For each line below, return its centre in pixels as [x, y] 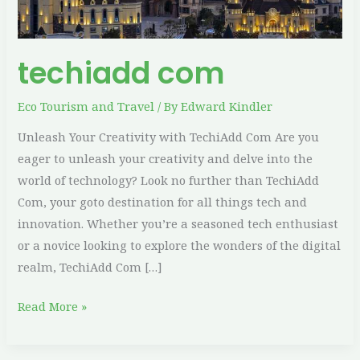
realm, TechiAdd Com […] [90, 267]
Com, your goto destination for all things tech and [163, 202]
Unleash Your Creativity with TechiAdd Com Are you [169, 137]
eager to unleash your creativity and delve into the [166, 159]
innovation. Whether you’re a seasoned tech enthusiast [178, 224]
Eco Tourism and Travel [86, 106]
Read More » [53, 307]
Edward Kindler [227, 106]
